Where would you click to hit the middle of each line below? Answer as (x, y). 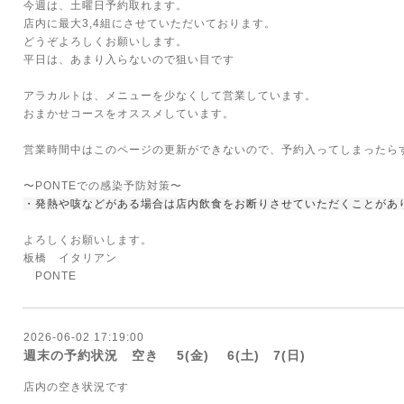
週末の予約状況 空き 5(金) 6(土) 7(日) (165, 355)
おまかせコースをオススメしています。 (129, 114)
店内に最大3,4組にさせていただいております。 (150, 23)
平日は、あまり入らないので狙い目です (129, 60)
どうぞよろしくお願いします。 (106, 41)
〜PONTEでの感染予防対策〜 (103, 186)
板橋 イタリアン (76, 258)
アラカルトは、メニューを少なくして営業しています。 (170, 96)
